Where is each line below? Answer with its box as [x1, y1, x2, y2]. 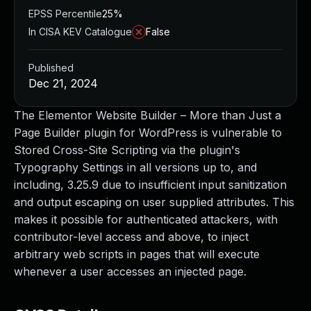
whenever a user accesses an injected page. [14, 264, 246, 278]
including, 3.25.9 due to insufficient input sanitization [14, 178, 287, 192]
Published [28, 62, 74, 74]
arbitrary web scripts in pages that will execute [14, 247, 260, 261]
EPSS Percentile [28, 8, 102, 19]
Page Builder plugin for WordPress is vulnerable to [14, 126, 282, 140]
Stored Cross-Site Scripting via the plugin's [14, 143, 240, 157]
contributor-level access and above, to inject [14, 230, 249, 244]
